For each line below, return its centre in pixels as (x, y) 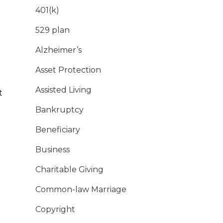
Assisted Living (63, 90)
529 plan (53, 30)
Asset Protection (68, 70)
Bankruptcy (59, 110)
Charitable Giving (69, 170)
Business (53, 150)
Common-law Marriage (81, 190)
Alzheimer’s (58, 50)
